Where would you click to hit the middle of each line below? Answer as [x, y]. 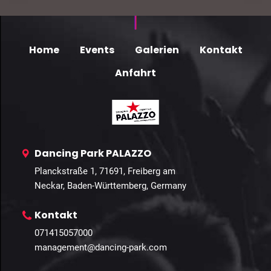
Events [97, 50]
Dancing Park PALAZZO [93, 153]
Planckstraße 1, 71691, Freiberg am [105, 171]
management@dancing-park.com [101, 247]
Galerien [157, 50]
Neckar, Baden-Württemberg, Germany [110, 185]
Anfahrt [135, 73]
